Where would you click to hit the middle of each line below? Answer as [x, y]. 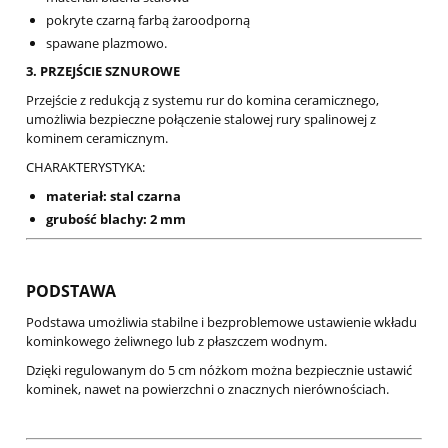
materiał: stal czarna [113, 196]
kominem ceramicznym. [97, 138]
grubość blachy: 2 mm [116, 219]
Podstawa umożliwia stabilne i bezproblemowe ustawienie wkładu [221, 322]
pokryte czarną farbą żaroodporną [148, 20]
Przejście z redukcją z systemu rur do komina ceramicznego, [202, 100]
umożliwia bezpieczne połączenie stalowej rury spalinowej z [201, 119]
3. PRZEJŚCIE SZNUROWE [103, 71]
